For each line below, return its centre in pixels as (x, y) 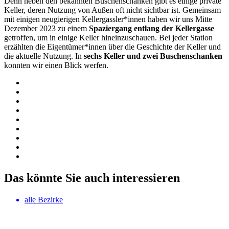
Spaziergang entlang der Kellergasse (151, 28)
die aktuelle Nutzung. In (44, 56)
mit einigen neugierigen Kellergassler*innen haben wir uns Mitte (108, 19)
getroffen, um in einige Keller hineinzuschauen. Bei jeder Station (108, 37)
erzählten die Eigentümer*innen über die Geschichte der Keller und (112, 47)
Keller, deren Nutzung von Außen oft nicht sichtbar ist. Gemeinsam (112, 10)
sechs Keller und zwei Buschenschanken (153, 56)
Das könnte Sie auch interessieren (92, 178)
